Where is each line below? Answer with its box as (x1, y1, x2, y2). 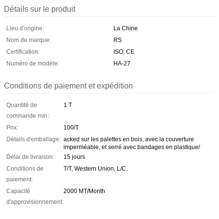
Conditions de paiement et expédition (4, 81, 133, 90)
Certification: (6, 48, 40, 55)
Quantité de (6, 101, 37, 109)
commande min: (6, 112, 49, 119)
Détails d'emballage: (6, 135, 61, 143)
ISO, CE (113, 48, 134, 55)
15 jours (64, 153, 85, 160)
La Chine (113, 24, 138, 32)
